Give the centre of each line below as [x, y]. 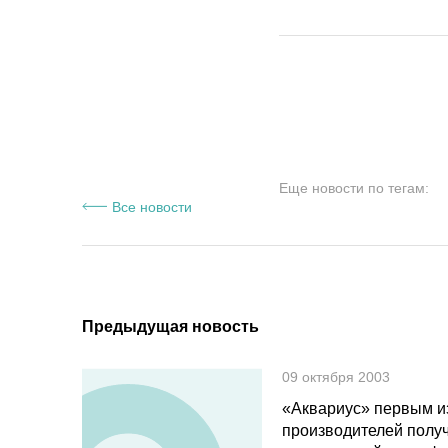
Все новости [152, 206]
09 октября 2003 [336, 377]
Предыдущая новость [170, 326]
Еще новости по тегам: [353, 188]
